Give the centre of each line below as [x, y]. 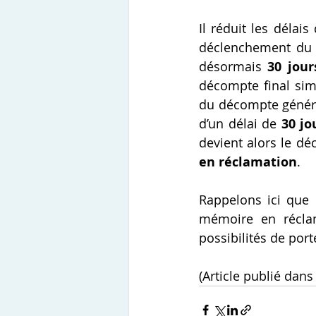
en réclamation [248, 162]
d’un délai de [240, 124]
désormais [233, 67]
